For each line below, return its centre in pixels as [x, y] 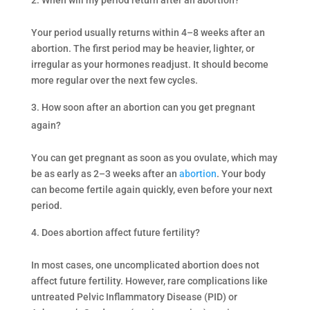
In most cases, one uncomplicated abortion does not [145, 265]
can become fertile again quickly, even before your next [152, 189]
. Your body [241, 173]
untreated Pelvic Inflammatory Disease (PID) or [134, 297]
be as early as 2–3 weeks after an [105, 173]
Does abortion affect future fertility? [120, 232]
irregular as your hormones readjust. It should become [149, 64]
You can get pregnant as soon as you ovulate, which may [154, 157]
